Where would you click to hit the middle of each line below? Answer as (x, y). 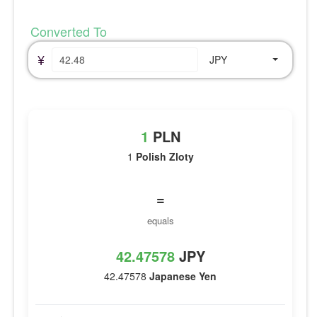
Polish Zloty (165, 156)
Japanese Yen (183, 276)
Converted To (67, 31)
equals (160, 220)
